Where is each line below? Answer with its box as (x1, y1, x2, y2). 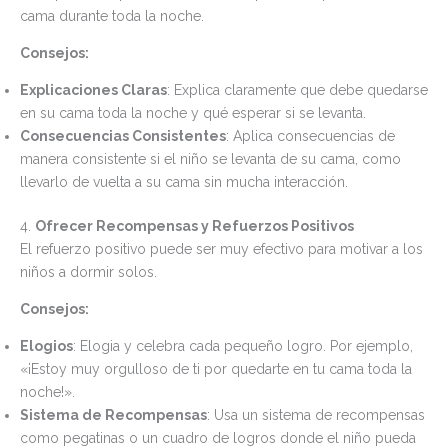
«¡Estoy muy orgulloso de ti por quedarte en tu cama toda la (20, 360, 412, 377)
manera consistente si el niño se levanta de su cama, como (20, 150, 401, 167)
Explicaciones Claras (20, 81, 167, 98)
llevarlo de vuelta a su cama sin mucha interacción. (20, 173, 348, 190)
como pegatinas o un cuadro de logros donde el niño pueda (20, 429, 416, 446)
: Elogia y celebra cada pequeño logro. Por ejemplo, (73, 337, 413, 354)
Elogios (20, 337, 73, 354)
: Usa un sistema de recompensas (207, 406, 425, 423)
